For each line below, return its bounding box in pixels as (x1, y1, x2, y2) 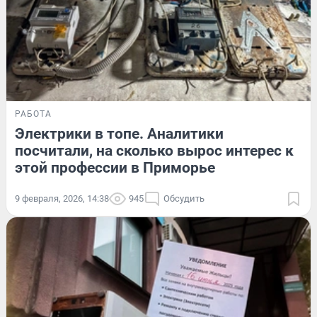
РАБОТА (15, 108, 52, 119)
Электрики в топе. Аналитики (15, 125, 224, 142)
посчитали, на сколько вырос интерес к (15, 142, 294, 159)
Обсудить (163, 192, 204, 204)
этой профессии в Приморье (15, 158, 215, 176)
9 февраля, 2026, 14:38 (15, 192, 109, 204)
